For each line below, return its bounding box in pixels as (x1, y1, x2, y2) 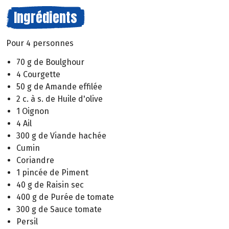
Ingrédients (14, 7, 77, 28)
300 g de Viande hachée (16, 130, 106, 141)
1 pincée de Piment (16, 167, 88, 177)
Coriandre (16, 155, 54, 165)
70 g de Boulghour (16, 57, 84, 67)
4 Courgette (16, 69, 60, 79)
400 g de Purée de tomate (16, 192, 114, 202)
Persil (16, 216, 38, 226)
